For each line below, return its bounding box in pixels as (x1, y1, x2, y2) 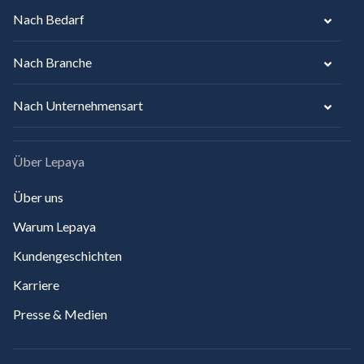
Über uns (13, 189, 63, 205)
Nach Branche (13, 54, 92, 70)
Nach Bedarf (13, 11, 84, 27)
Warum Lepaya (13, 219, 96, 234)
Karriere (13, 277, 59, 292)
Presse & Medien (13, 306, 107, 322)
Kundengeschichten (13, 248, 122, 263)
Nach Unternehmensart (13, 97, 143, 113)
